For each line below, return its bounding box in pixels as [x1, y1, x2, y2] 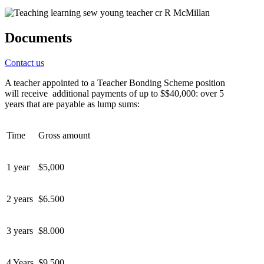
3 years [6, 225, 33, 236]
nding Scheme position [140, 77, 225, 88]
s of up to [123, 88, 158, 98]
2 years [6, 193, 33, 204]
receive [21, 88, 48, 98]
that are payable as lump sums [27, 98, 137, 109]
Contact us [5, 57, 44, 68]
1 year [6, 161, 29, 172]
